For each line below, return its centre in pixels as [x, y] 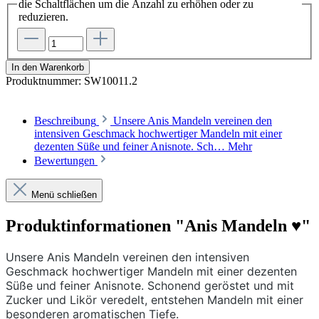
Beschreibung [65, 121]
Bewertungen [66, 161]
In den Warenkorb [48, 67]
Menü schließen [64, 195]
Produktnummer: [45, 81]
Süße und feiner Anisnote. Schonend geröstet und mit [150, 285]
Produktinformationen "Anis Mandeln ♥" [158, 225]
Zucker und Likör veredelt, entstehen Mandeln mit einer [155, 299]
